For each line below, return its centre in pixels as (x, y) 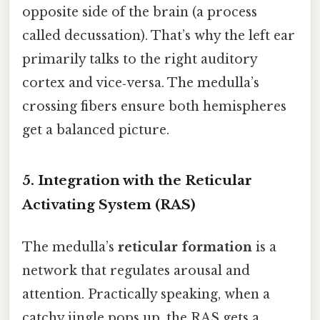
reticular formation (185, 247)
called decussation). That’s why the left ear (159, 35)
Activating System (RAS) (109, 204)
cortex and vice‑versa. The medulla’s (141, 82)
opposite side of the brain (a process (140, 12)
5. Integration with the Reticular (137, 180)
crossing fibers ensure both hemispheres (154, 106)
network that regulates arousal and (136, 270)
